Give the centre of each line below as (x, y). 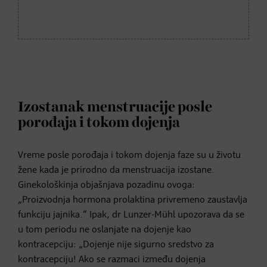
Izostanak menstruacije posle (115, 107)
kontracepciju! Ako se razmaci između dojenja (112, 260)
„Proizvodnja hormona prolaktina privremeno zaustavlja (133, 200)
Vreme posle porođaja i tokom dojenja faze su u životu (129, 155)
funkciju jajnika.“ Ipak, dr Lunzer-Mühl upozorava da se (131, 215)
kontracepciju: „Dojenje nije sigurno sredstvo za (116, 245)
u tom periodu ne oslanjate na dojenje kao (105, 230)
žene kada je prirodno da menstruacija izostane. (116, 170)
